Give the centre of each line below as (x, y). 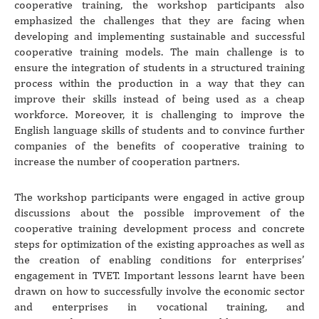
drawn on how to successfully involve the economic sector (159, 291)
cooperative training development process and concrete (159, 228)
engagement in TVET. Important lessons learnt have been (159, 275)
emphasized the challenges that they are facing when (159, 20)
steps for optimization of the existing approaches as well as (159, 244)
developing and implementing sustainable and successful (159, 36)
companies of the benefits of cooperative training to (159, 145)
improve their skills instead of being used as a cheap (159, 98)
